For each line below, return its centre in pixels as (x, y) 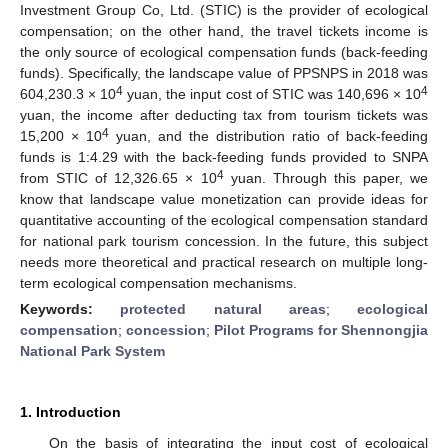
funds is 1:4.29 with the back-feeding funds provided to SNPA (224, 156)
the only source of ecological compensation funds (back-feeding (224, 51)
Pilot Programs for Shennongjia (321, 329)
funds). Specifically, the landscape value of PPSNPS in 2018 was (224, 72)
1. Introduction (70, 411)
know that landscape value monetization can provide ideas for (224, 198)
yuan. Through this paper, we (325, 177)
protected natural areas (223, 308)
